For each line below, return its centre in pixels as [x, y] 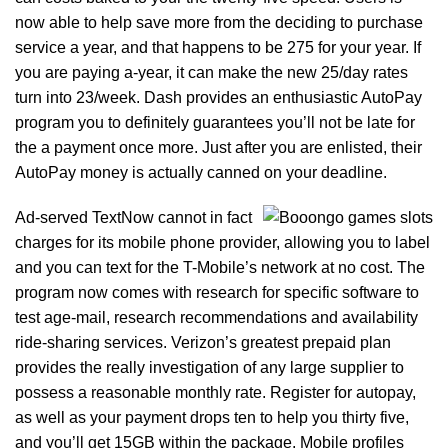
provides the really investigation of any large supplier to [209, 367]
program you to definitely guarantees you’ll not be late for [215, 122]
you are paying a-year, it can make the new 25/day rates [211, 72]
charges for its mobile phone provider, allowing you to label [222, 242]
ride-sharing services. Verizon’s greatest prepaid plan [203, 342]
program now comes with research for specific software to [217, 292]
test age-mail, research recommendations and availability [216, 317]
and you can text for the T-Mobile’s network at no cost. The [220, 267]
